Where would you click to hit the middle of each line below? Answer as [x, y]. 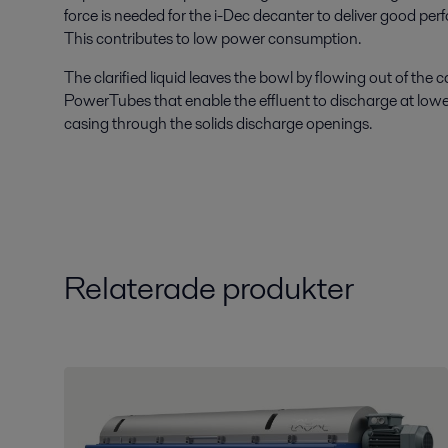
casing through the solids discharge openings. [219, 123]
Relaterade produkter [209, 287]
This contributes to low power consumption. [212, 38]
